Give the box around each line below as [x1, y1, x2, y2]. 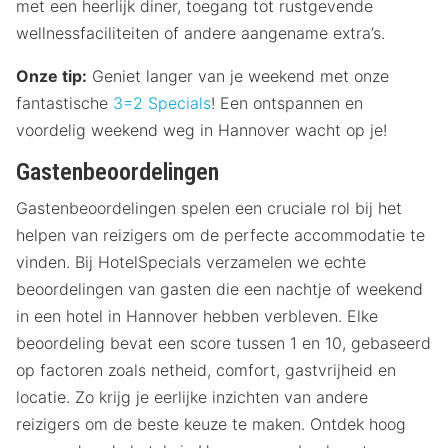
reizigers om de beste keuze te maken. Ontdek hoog [16, 413, 406, 434]
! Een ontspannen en [211, 92, 363, 113]
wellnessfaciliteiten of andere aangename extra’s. [16, 22, 390, 43]
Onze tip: [16, 65, 87, 86]
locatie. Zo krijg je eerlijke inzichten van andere [16, 386, 368, 407]
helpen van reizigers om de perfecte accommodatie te [16, 224, 425, 245]
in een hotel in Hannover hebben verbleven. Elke [16, 305, 378, 326]
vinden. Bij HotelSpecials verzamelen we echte [16, 251, 366, 272]
